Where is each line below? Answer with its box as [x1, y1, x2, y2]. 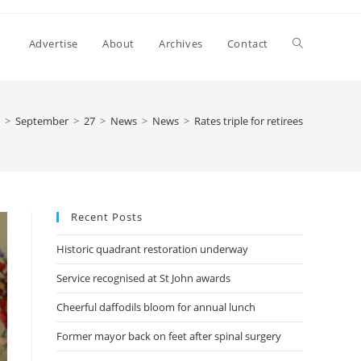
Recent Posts [71, 210, 143, 224]
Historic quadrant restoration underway [56, 242, 248, 256]
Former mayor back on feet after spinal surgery [56, 329, 281, 343]
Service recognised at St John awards [56, 271, 230, 285]
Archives [158, 36, 203, 51]
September [15, 114, 68, 128]
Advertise [28, 36, 78, 51]
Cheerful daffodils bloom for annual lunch [56, 300, 255, 314]
